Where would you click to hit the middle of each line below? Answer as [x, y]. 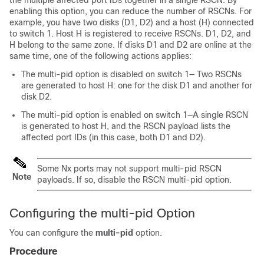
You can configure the [52, 233]
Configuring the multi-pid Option [102, 213]
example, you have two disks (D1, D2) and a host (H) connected [132, 22]
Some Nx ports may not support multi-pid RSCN [129, 169]
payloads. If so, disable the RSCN [102, 180]
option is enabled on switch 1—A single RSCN [161, 115]
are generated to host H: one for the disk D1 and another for [137, 85]
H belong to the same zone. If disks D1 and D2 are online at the [131, 45]
